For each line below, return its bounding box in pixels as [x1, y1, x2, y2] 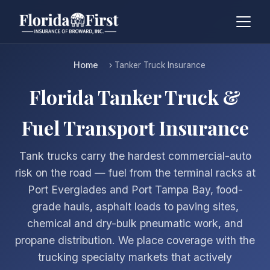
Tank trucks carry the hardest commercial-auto [19, 149, 251, 162]
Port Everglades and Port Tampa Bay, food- [27, 183, 243, 196]
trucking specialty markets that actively [38, 251, 232, 263]
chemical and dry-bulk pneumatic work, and [27, 217, 243, 230]
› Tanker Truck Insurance [106, 60, 206, 70]
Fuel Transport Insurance [21, 115, 249, 140]
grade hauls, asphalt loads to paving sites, [31, 200, 239, 213]
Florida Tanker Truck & [30, 84, 240, 110]
